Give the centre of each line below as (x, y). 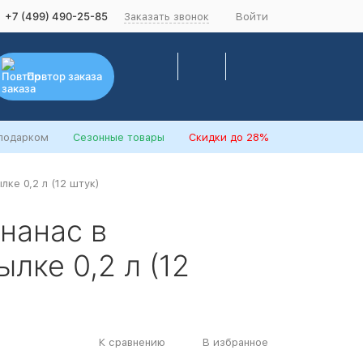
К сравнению (132, 342)
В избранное (235, 342)
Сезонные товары (119, 137)
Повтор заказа (64, 76)
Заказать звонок (167, 16)
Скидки (208, 137)
